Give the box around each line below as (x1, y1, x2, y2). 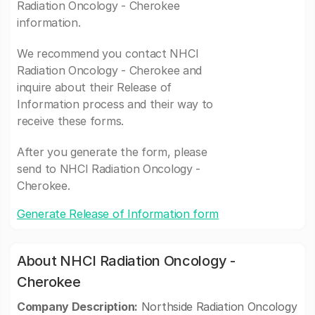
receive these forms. (17, 114, 124, 128)
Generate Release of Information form (17, 207, 219, 221)
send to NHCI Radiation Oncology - (17, 162, 201, 176)
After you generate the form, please (17, 145, 207, 159)
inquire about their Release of (17, 80, 172, 94)
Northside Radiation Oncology (138, 300, 297, 314)
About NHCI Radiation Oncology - (17, 252, 236, 269)
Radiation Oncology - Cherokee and (17, 63, 202, 77)
